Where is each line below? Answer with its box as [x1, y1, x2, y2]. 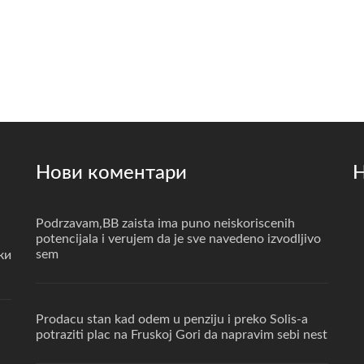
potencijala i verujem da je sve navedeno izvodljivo [36, 232, 321, 246]
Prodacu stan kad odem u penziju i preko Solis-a [36, 313, 308, 327]
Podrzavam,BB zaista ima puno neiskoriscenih [36, 217, 295, 231]
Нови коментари [36, 163, 187, 184]
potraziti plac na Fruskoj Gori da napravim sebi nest [36, 328, 327, 342]
